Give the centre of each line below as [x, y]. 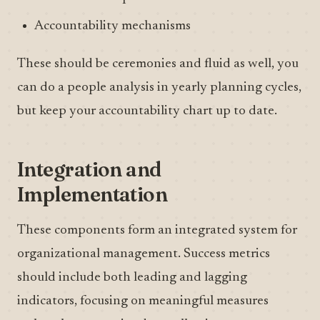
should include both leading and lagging [132, 277]
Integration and [89, 169]
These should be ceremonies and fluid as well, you [158, 64]
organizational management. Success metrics [144, 254]
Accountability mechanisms [112, 26]
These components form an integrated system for [157, 230]
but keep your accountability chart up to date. [147, 111]
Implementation [92, 194]
